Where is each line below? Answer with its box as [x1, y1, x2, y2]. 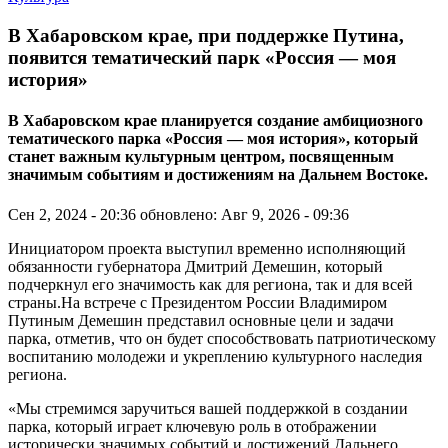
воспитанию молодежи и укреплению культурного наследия [8, 347, 422, 365]
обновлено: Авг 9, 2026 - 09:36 [140, 205, 349, 223]
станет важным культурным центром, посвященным [8, 148, 394, 166]
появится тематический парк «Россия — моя [8, 46, 396, 68]
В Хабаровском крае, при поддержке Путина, [8, 24, 404, 46]
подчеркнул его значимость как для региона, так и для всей [8, 275, 413, 293]
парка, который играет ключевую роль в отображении [8, 417, 377, 435]
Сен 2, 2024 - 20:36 [8, 205, 136, 223]
